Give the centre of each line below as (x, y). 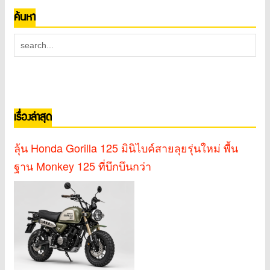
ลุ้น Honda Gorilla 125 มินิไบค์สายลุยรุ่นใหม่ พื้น (126, 148)
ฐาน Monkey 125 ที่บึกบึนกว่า (83, 166)
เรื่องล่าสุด (33, 118)
